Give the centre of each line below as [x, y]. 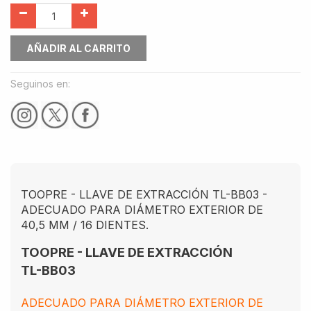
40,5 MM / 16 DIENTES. [85, 225]
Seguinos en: [40, 84]
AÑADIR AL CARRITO [78, 48]
